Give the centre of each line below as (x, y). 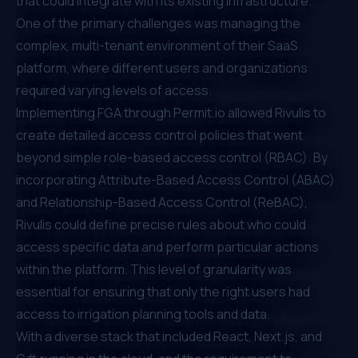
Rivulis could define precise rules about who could (161, 224)
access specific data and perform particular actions (167, 247)
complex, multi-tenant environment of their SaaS (157, 45)
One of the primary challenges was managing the (158, 23)
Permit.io (199, 112)
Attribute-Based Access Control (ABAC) (217, 179)
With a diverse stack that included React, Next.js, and (169, 336)
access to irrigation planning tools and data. (143, 314)
